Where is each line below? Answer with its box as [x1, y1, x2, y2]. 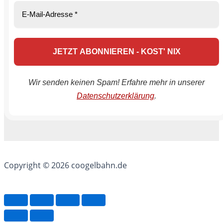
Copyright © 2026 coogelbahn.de [4, 160, 127, 171]
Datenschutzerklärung [77, 92, 154, 100]
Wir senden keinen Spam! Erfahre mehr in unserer [28, 78, 205, 87]
